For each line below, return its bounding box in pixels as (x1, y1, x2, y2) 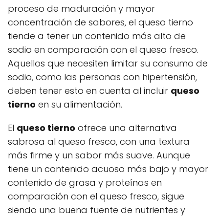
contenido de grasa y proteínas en (8, 176, 162, 189)
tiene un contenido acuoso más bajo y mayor (8, 162, 208, 175)
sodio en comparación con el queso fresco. (8, 43, 198, 56)
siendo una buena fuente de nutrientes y (8, 203, 185, 216)
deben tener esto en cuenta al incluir (8, 84, 171, 97)
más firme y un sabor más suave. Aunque (8, 149, 190, 161)
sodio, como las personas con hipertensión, (8, 70, 197, 83)
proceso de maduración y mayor (8, 2, 155, 15)
